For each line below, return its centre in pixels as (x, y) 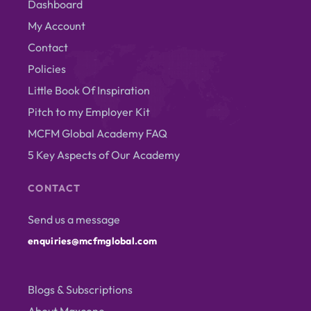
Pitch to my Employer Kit (89, 111)
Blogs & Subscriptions (80, 289)
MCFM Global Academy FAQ (98, 133)
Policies (47, 68)
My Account (57, 25)
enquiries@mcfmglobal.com (93, 241)
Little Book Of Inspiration (89, 90)
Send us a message (74, 219)
